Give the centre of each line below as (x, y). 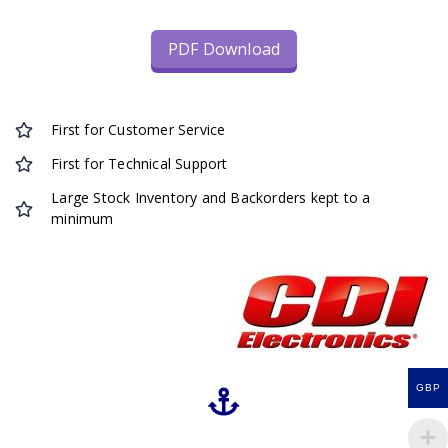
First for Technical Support (139, 164)
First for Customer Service (138, 130)
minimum (82, 219)
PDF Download (224, 48)
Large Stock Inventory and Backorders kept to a (211, 198)
